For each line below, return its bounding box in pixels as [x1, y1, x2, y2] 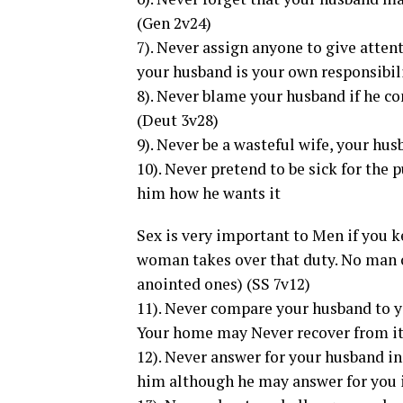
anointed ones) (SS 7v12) [137, 273, 310, 294]
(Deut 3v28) [137, 110, 219, 130]
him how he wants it [137, 183, 281, 203]
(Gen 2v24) [137, 13, 211, 33]
